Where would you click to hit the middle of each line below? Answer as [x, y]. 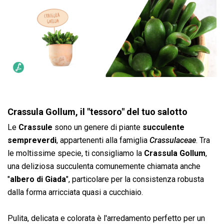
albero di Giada [38, 179]
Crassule [35, 127]
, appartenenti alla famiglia [103, 140]
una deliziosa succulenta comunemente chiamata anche [104, 166]
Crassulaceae [173, 140]
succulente [163, 127]
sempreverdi [32, 140]
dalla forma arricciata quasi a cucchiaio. [75, 192]
